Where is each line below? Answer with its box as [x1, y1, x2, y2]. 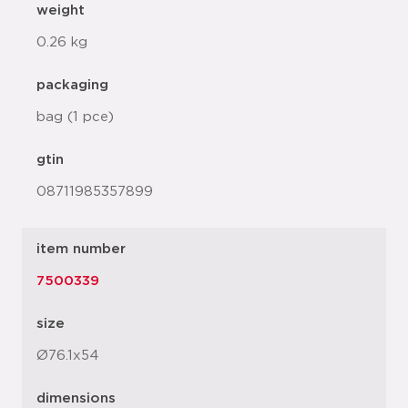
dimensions [36, 392, 116, 405]
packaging [36, 78, 108, 92]
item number [36, 242, 126, 256]
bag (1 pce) [36, 110, 114, 124]
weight [36, 4, 85, 17]
